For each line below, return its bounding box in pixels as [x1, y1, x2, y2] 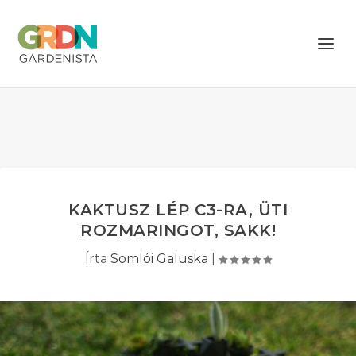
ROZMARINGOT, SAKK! [80, 221, 276, 240]
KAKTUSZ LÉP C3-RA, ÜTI [68, 200, 288, 219]
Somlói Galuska [110, 251, 208, 266]
